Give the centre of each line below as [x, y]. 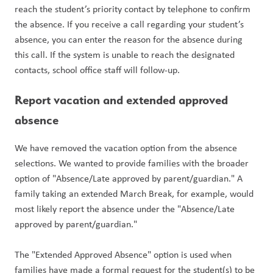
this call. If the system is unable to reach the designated [125, 55]
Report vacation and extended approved [121, 100]
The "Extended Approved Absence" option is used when [123, 254]
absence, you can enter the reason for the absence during [129, 39]
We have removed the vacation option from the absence [126, 148]
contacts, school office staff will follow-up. [97, 70]
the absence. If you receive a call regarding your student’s [129, 24]
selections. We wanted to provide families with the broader [132, 163]
